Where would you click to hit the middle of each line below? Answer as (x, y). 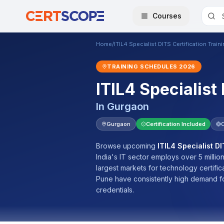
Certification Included (176, 124)
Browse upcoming (127, 146)
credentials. (115, 190)
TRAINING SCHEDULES (143, 66)
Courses (167, 16)
